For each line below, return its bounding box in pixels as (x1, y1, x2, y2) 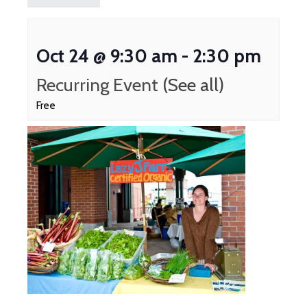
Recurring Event (36, 74, 162, 96)
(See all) (162, 74, 224, 96)
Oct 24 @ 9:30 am (36, 45, 177, 67)
